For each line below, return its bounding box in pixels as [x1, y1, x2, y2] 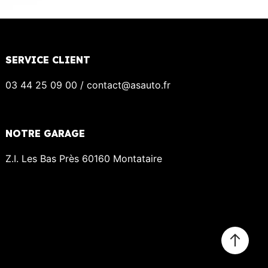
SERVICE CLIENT [5, 53, 91, 66]
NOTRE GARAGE [5, 127, 86, 139]
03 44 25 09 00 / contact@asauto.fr [5, 78, 171, 91]
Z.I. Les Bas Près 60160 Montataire [5, 152, 163, 165]
